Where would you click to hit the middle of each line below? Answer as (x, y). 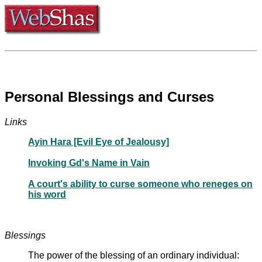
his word (47, 194)
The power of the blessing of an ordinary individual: (134, 255)
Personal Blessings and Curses (109, 96)
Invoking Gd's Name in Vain (89, 163)
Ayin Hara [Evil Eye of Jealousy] (99, 142)
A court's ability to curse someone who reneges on (140, 184)
